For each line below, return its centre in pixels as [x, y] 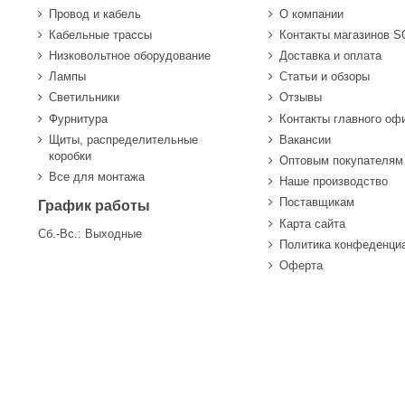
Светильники [84, 98]
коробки [70, 155]
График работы [94, 205]
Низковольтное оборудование [130, 56]
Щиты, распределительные [123, 139]
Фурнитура [78, 118]
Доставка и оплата [331, 56]
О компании [312, 14]
